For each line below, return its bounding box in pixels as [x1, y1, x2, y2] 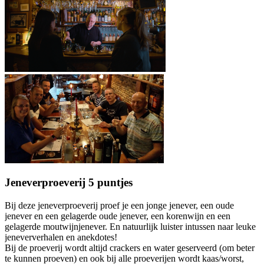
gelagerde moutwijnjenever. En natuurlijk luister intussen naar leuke [5, 222, 256, 232]
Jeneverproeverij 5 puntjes [5, 176, 136, 189]
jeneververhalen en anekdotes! [5, 232, 117, 243]
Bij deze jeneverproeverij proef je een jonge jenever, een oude [5, 200, 234, 211]
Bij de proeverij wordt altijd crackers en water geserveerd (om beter [5, 243, 255, 253]
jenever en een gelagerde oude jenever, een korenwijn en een [5, 211, 230, 222]
